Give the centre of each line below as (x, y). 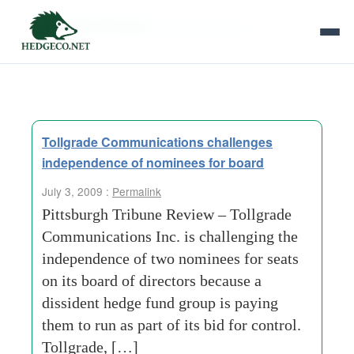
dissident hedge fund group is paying (160, 303)
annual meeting (204, 26)
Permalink (137, 191)
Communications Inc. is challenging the (170, 236)
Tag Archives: (96, 24)
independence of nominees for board (153, 162)
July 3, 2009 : (77, 191)
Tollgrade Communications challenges (157, 142)
